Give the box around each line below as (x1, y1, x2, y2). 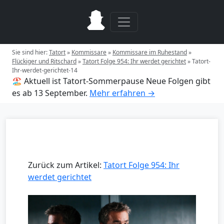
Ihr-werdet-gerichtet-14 (12, 66, 77, 74)
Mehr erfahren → (89, 87, 155, 98)
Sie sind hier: (12, 48, 49, 56)
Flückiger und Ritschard (12, 57, 76, 65)
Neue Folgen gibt (146, 75, 210, 86)
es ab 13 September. (12, 87, 87, 98)
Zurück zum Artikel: (28, 159, 103, 170)
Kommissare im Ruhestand (112, 48, 187, 56)
